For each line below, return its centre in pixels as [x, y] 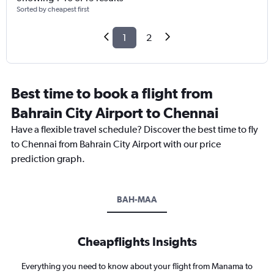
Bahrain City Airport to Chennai [115, 113]
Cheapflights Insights [137, 242]
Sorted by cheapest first [53, 9]
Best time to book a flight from [112, 93]
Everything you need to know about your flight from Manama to [137, 266]
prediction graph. [48, 159]
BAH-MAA [137, 200]
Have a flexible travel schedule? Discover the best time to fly [135, 130]
